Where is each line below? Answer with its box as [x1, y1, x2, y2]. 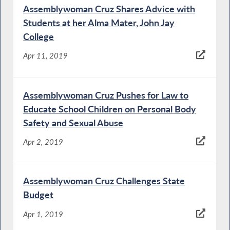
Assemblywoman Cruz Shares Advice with [23, 3, 196, 14]
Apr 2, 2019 [23, 137, 64, 146]
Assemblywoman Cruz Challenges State [23, 175, 185, 187]
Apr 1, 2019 [23, 209, 64, 219]
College [23, 30, 54, 42]
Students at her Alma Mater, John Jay [23, 16, 175, 28]
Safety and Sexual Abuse [23, 117, 124, 128]
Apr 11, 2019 [23, 51, 68, 61]
